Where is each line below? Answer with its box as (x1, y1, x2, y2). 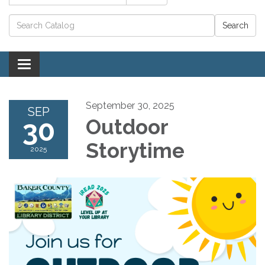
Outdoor (86, 114, 168, 139)
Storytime (86, 138, 185, 163)
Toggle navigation (24, 59, 102, 71)
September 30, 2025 (86, 99, 174, 111)
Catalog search (8, 14, 83, 26)
